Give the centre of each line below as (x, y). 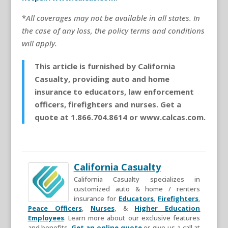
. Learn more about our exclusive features (132, 218)
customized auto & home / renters (137, 189)
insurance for (96, 198)
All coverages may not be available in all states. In (113, 18)
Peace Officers (55, 208)
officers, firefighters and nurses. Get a (108, 104)
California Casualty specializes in (137, 179)
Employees (46, 218)
